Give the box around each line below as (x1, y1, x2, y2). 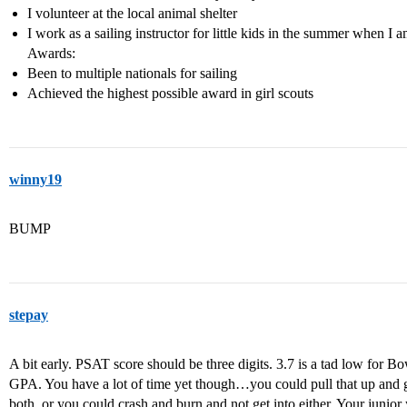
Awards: (27, 45, 75, 61)
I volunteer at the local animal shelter (27, 5, 237, 21)
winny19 (9, 172, 62, 187)
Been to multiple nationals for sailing (27, 65, 237, 81)
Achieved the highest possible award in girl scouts (27, 85, 313, 101)
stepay (9, 307, 48, 323)
